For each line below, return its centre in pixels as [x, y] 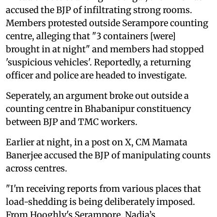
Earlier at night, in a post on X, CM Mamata [97, 142]
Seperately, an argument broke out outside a [97, 95]
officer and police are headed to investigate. [96, 75]
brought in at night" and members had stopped [105, 49]
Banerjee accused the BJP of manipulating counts [108, 155]
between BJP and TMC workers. [72, 122]
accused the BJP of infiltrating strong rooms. [99, 10]
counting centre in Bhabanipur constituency [98, 108]
